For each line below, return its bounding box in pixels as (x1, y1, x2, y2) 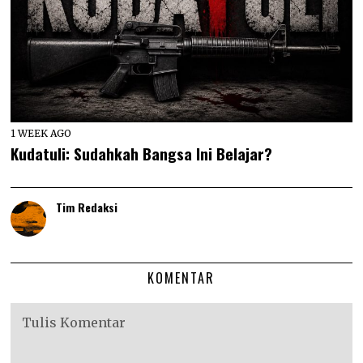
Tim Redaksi (56, 199, 118, 216)
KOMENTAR (147, 268, 216, 288)
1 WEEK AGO (11, 127, 72, 140)
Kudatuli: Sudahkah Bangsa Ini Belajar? (11, 142, 273, 165)
